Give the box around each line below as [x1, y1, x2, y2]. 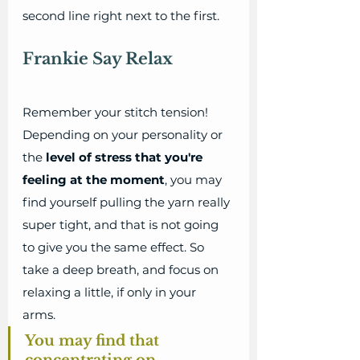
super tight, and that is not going [22, 217, 222, 233]
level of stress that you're [46, 149, 206, 166]
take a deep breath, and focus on [22, 262, 222, 278]
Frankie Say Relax [22, 49, 173, 69]
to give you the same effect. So [22, 239, 207, 256]
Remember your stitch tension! [22, 104, 211, 121]
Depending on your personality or [22, 127, 226, 143]
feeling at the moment [22, 172, 165, 188]
